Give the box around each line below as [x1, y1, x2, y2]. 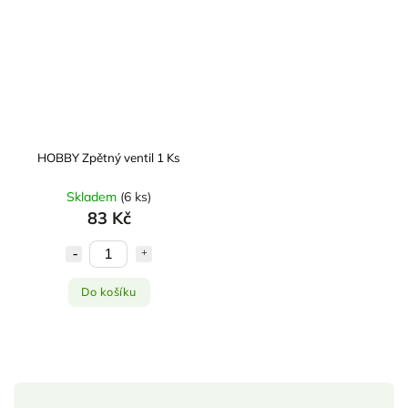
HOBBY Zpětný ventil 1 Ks [37, 149, 180, 165]
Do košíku [81, 284, 137, 300]
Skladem [66, 188, 120, 205]
